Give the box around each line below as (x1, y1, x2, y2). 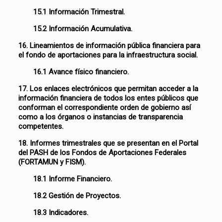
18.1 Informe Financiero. (33, 174, 112, 183)
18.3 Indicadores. (33, 208, 89, 217)
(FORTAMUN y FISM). (18, 158, 86, 166)
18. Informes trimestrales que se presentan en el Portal (18, 139, 199, 148)
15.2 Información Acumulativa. (33, 24, 133, 33)
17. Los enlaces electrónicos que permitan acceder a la (18, 84, 199, 93)
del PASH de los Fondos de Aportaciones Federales (18, 148, 187, 157)
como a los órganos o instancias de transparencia (18, 112, 183, 121)
